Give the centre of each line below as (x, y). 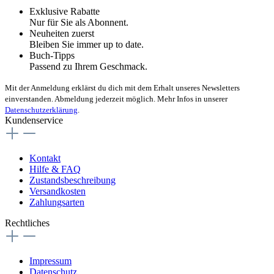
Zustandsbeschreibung (72, 180)
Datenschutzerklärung (41, 109)
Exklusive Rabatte (65, 11)
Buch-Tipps (52, 55)
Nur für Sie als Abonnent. (79, 22)
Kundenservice (34, 120)
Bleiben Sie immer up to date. (87, 44)
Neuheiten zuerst (62, 33)
